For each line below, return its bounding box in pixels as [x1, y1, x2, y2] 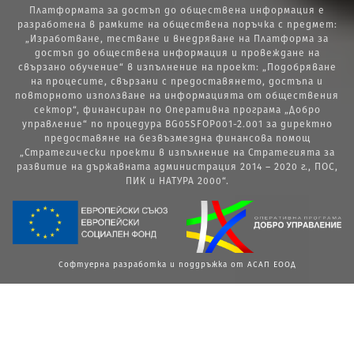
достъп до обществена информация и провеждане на [34, 47, 320, 58]
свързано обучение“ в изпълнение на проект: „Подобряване [17, 62, 337, 73]
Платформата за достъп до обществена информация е [29, 5, 325, 16]
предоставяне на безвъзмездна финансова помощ [43, 133, 311, 144]
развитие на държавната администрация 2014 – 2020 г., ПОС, [16, 161, 338, 172]
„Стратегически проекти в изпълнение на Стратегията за [19, 147, 335, 158]
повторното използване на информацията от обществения [15, 90, 339, 101]
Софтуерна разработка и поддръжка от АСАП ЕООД [58, 260, 296, 270]
